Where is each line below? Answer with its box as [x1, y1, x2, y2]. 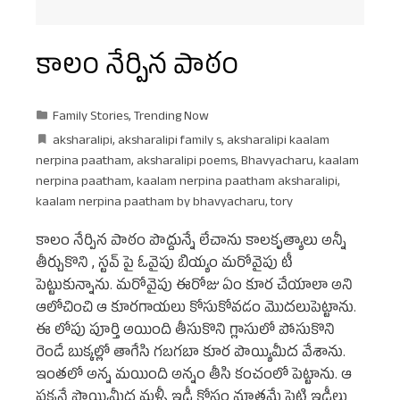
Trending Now [134, 108, 209, 129]
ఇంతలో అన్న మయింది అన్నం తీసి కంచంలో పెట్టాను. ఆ [36, 366, 352, 388]
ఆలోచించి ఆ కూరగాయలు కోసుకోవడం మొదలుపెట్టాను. [36, 299, 356, 321]
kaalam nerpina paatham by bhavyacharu [36, 194, 265, 214]
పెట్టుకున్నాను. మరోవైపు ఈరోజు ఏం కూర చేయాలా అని [36, 277, 353, 299]
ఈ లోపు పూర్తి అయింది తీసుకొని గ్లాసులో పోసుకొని [36, 321, 335, 344]
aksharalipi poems [137, 153, 236, 173]
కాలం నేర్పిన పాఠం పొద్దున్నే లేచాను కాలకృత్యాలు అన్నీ [36, 232, 346, 254]
